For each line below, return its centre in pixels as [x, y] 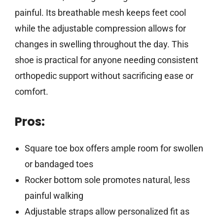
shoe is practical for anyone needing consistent [107, 60]
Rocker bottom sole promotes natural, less [107, 180]
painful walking [54, 196]
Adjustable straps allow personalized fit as [107, 212]
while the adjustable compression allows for [100, 29]
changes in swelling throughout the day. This [102, 44]
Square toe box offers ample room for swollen [114, 148]
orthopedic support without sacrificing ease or [104, 76]
